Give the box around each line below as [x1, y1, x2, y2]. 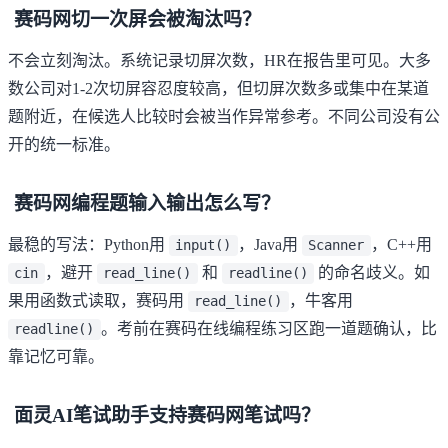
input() [175, 237, 232, 254]
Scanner [308, 237, 365, 254]
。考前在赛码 [100, 320, 197, 338]
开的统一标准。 [8, 136, 120, 154]
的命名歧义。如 [314, 264, 431, 282]
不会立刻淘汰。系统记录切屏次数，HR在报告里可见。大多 [8, 52, 431, 70]
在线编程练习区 [196, 320, 309, 338]
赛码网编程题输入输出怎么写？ [14, 193, 280, 215]
